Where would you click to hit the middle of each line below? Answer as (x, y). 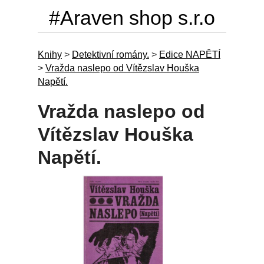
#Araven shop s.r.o (132, 18)
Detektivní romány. (110, 55)
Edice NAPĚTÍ (190, 55)
